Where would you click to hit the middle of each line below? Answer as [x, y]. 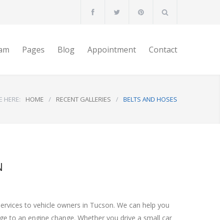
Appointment [112, 50]
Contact [163, 50]
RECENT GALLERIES [83, 99]
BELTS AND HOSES [150, 99]
